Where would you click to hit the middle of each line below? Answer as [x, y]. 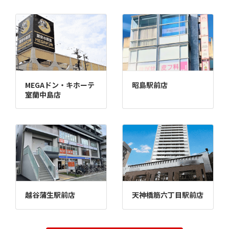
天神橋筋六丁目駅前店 [167, 195]
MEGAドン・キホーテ [60, 85]
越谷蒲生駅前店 [50, 195]
